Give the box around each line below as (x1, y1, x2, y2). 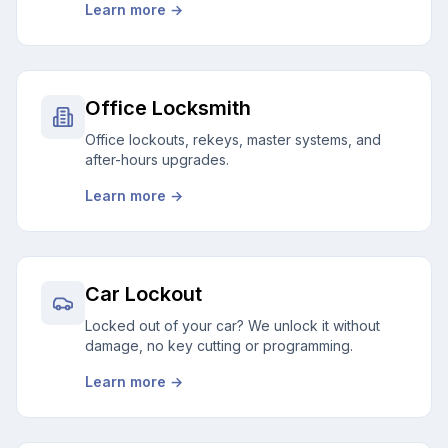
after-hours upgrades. (85, 151, 229, 168)
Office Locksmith (85, 96, 251, 120)
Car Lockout (85, 282, 202, 306)
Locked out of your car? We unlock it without (85, 317, 380, 334)
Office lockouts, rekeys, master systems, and (85, 131, 381, 148)
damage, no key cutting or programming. (85, 337, 353, 354)
